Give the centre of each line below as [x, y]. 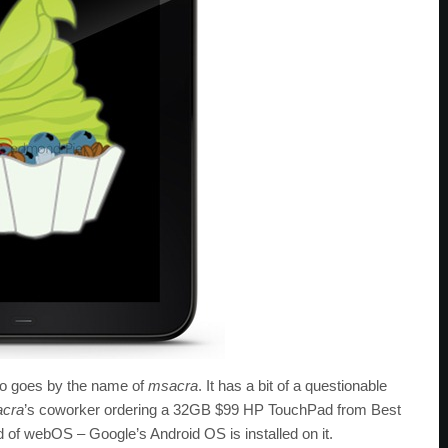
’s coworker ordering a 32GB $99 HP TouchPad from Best [212, 409]
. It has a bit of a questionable [292, 385]
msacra [173, 385]
